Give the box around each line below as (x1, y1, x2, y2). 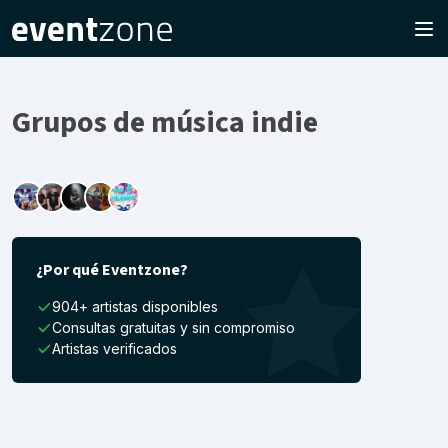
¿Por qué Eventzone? (36, 259, 188, 281)
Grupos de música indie (12, 101, 318, 144)
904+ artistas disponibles (52, 298, 218, 315)
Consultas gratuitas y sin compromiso (52, 319, 295, 336)
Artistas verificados (52, 340, 177, 357)
